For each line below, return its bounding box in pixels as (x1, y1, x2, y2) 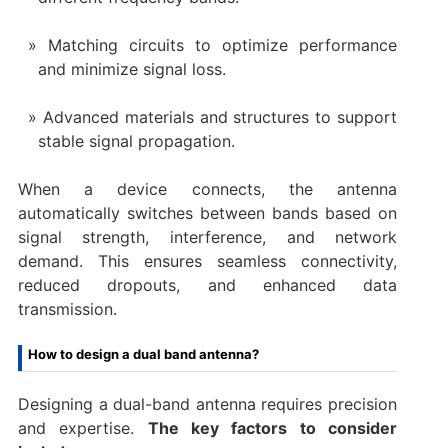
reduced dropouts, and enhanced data (17, 274, 398, 295)
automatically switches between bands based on (17, 202, 398, 223)
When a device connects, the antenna (17, 178, 398, 199)
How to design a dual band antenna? (27, 345, 259, 362)
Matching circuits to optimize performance (47, 34, 398, 55)
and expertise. (17, 417, 148, 438)
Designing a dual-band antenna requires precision (17, 393, 398, 414)
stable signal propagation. (37, 130, 235, 151)
